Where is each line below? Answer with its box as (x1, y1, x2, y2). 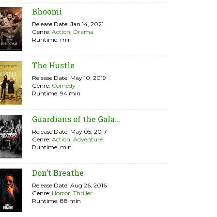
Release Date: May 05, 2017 (32, 128, 107, 135)
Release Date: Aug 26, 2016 (32, 182, 107, 189)
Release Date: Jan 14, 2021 (32, 20, 104, 28)
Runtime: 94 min (32, 90, 80, 97)
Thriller (73, 189, 93, 197)
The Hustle (32, 60, 75, 70)
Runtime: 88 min (32, 197, 81, 204)
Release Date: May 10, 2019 (32, 74, 106, 81)
